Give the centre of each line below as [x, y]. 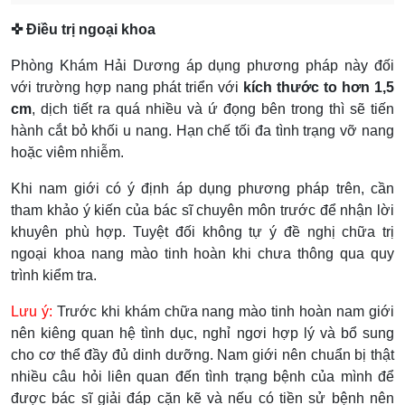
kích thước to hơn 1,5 [319, 87]
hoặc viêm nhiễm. [67, 152]
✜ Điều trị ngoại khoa [83, 29]
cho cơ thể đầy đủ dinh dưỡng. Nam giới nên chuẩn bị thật [202, 354]
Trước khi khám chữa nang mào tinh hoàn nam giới [223, 311]
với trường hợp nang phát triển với [127, 87]
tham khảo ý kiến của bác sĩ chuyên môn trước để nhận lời [202, 210]
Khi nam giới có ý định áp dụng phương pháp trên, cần [202, 188]
